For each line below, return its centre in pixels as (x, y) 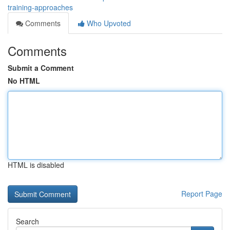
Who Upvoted (108, 23)
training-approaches (40, 7)
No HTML (24, 81)
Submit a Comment (41, 68)
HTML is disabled (36, 165)
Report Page (202, 194)
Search (27, 221)
